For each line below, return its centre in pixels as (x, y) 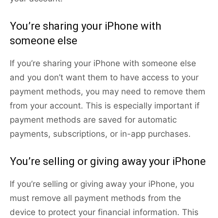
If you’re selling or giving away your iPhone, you (102, 184)
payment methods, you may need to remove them (108, 92)
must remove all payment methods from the (95, 198)
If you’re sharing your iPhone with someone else (103, 64)
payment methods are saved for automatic (93, 120)
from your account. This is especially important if (105, 106)
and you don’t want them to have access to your (104, 78)
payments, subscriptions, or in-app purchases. (100, 134)
